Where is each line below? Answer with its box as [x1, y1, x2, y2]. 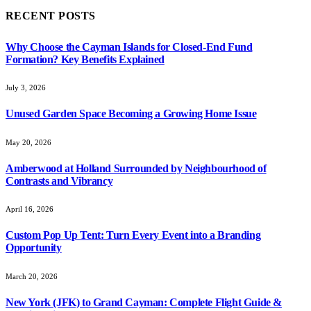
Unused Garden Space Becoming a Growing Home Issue [6, 108, 257, 120]
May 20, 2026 [6, 137, 51, 146]
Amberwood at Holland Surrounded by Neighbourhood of [6, 162, 267, 174]
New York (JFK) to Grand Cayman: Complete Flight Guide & [6, 296, 283, 308]
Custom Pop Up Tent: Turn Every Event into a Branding [6, 229, 261, 242]
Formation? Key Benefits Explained [6, 53, 165, 65]
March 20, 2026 [6, 271, 58, 280]
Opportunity [6, 242, 62, 254]
